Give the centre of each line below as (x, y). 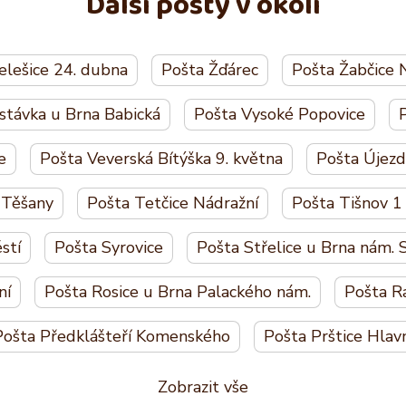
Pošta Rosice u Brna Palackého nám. (178, 291)
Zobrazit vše (203, 387)
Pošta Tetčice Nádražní (173, 203)
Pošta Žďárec (210, 69)
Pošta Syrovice (108, 247)
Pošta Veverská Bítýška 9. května (161, 158)
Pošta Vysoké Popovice (279, 114)
